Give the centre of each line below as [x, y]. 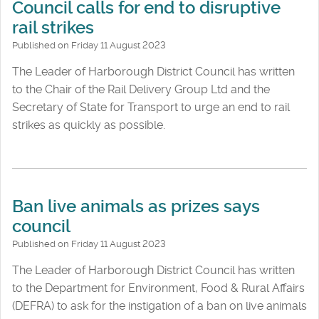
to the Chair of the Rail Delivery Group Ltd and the [141, 90]
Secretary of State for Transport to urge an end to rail [151, 108]
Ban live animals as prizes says [136, 206]
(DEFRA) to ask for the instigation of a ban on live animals [159, 305]
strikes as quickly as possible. [89, 125]
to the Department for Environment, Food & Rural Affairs [158, 288]
